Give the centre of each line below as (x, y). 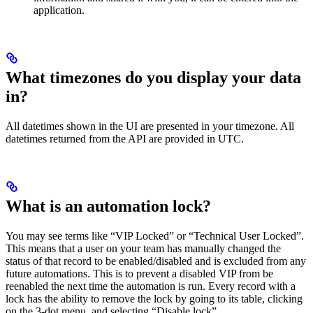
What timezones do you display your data (153, 77)
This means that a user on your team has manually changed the (143, 248)
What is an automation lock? (108, 206)
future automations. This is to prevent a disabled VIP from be (139, 273)
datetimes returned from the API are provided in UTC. (125, 138)
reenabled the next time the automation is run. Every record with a (151, 286)
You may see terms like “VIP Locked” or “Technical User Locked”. (155, 235)
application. (59, 10)
